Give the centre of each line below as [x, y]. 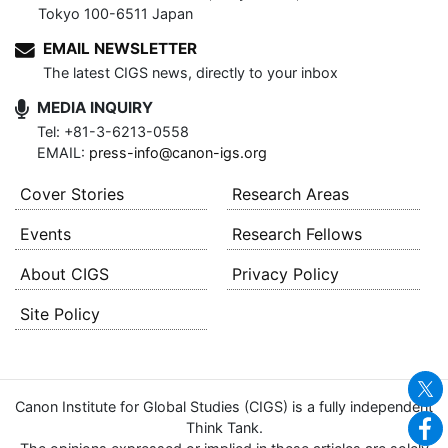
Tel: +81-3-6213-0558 [113, 131]
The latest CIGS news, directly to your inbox [190, 72]
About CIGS [64, 273]
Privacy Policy [286, 273]
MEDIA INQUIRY [95, 107]
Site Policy [60, 313]
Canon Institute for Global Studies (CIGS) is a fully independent [224, 406]
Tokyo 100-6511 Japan [115, 13]
